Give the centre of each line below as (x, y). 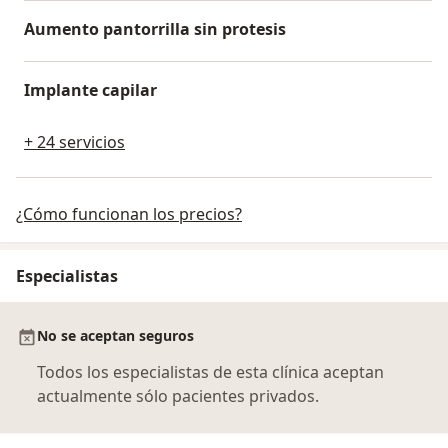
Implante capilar (90, 89)
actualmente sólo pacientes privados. (178, 395)
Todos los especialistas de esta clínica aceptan (210, 371)
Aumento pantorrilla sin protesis (155, 28)
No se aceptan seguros (115, 335)
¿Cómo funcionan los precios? (129, 213)
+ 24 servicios (74, 141)
